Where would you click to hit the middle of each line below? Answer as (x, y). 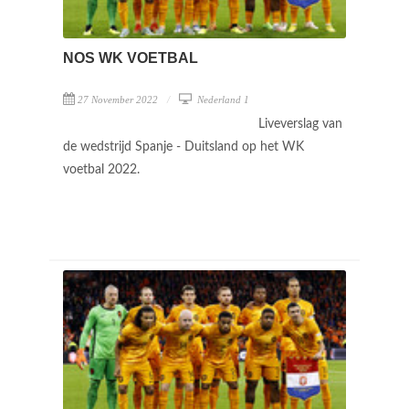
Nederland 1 (222, 99)
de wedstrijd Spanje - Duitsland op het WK (184, 147)
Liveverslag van (300, 124)
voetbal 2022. (103, 169)
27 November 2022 (118, 99)
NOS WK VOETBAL (131, 58)
